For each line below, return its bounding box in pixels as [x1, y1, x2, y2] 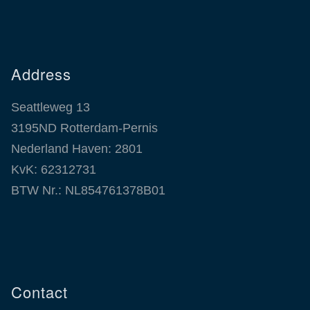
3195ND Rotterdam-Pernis [11, 121, 158, 136]
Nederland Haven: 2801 [11, 142, 143, 156]
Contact [11, 281, 68, 303]
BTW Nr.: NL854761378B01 [11, 183, 165, 198]
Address [11, 63, 71, 85]
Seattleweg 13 [11, 100, 90, 115]
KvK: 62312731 [11, 163, 96, 177]
